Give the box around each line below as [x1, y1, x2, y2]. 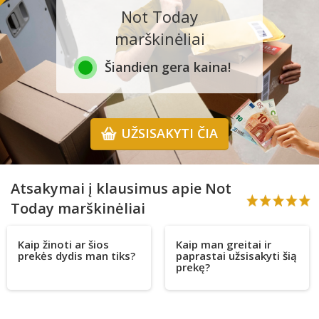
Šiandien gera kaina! [104, 58, 231, 76]
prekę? [176, 260, 211, 275]
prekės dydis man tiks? [18, 249, 135, 263]
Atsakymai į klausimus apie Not [11, 179, 231, 199]
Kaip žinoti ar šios [18, 237, 109, 252]
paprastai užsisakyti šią [176, 249, 298, 263]
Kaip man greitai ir [176, 237, 272, 252]
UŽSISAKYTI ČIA [121, 125, 218, 142]
